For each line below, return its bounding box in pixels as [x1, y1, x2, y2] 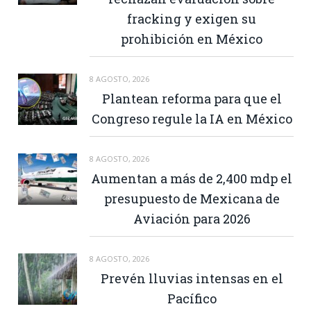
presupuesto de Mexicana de [103, 190, 280, 207]
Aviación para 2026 [133, 210, 251, 227]
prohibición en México [121, 30, 262, 47]
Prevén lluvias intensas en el [100, 269, 283, 287]
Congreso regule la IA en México [91, 110, 292, 127]
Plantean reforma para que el [101, 90, 282, 107]
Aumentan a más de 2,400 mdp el [91, 169, 292, 187]
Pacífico [167, 289, 217, 307]
